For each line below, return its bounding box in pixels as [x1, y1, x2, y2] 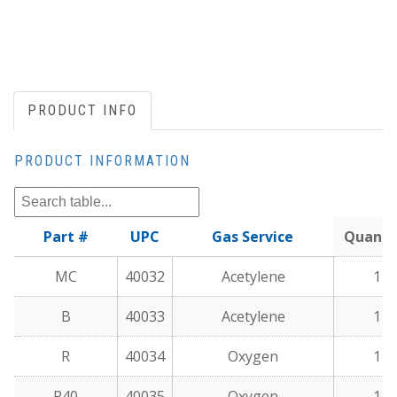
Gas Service [212, 227, 293, 247]
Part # [43, 227, 89, 247]
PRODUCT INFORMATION [14, 152, 191, 170]
